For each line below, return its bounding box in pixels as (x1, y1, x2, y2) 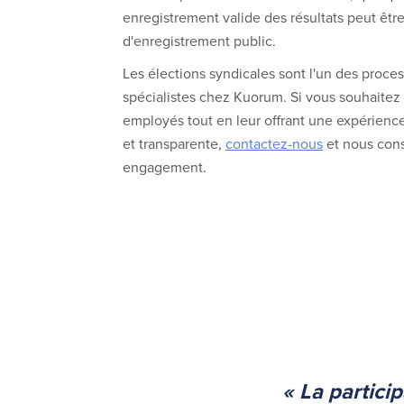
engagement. (123, 157, 207, 178)
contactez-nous (225, 133, 323, 154)
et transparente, (123, 133, 225, 154)
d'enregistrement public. (123, 31, 276, 51)
